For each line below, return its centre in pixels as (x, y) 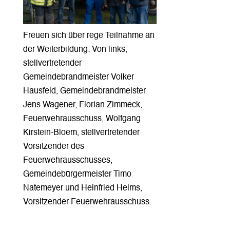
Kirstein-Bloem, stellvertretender (81, 133)
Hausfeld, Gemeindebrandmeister (84, 92)
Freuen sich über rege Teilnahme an (89, 36)
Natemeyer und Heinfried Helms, (82, 189)
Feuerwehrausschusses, (68, 161)
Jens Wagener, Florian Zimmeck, (82, 106)
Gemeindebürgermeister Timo (77, 175)
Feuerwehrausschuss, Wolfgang (82, 119)
